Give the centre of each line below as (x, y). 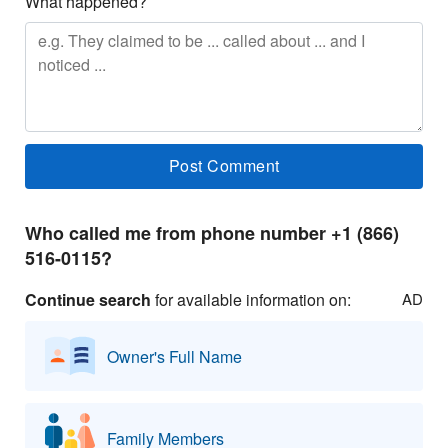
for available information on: (251, 299)
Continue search (88, 299)
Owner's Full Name (174, 356)
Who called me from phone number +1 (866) (212, 232)
